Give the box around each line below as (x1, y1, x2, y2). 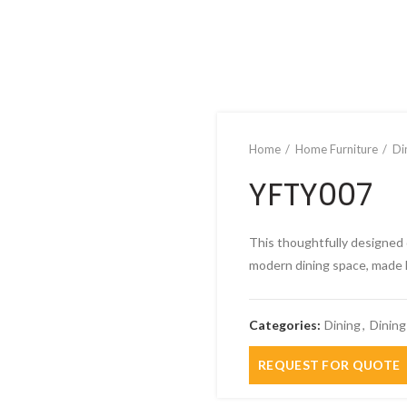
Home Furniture (295, 142, 378, 156)
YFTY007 (249, 173, 372, 216)
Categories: (249, 317, 323, 333)
